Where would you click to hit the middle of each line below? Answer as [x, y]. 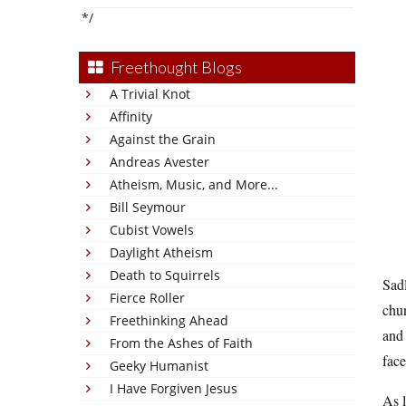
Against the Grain [163, 139]
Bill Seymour [148, 207]
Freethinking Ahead [169, 320]
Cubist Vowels [152, 230]
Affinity [131, 116]
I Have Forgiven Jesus [174, 388]
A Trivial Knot [150, 94]
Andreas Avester [159, 162]
